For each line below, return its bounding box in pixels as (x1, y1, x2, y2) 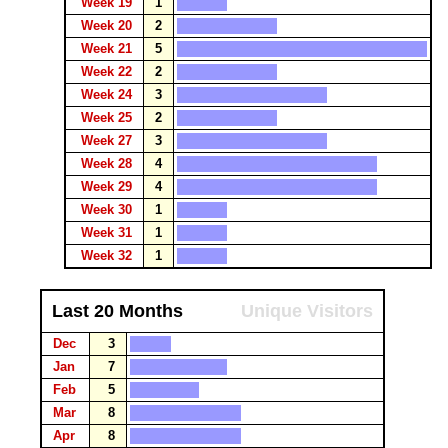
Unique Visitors (241, 301, 373, 321)
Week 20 (77, 18, 140, 33)
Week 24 (77, 87, 140, 102)
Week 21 (77, 41, 140, 56)
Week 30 (77, 202, 140, 217)
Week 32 (77, 248, 140, 263)
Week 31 (77, 225, 140, 240)
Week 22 (77, 64, 140, 79)
